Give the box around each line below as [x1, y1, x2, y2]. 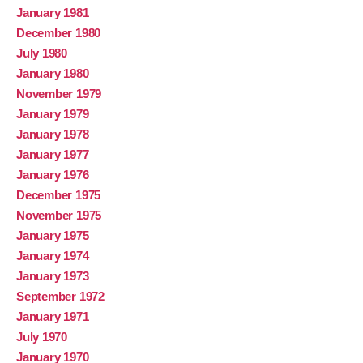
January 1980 [16, 66, 89, 81]
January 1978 [16, 127, 89, 142]
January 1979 [16, 107, 89, 122]
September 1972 [16, 289, 105, 304]
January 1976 [16, 168, 89, 182]
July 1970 [16, 330, 67, 344]
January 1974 [16, 249, 89, 263]
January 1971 [16, 310, 89, 324]
